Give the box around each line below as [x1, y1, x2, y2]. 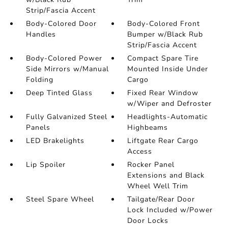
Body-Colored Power [25, 53, 102, 63]
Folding [25, 75, 53, 84]
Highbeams [127, 123, 168, 132]
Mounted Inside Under [127, 64, 209, 74]
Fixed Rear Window [127, 88, 199, 98]
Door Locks [127, 216, 169, 225]
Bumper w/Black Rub [127, 30, 204, 39]
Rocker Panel [127, 160, 175, 169]
